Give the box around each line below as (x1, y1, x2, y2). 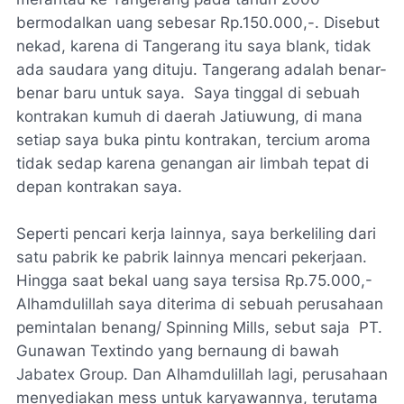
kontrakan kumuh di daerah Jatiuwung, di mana (16, 107, 363, 125)
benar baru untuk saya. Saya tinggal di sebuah (16, 84, 360, 102)
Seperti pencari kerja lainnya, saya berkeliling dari (16, 225, 376, 243)
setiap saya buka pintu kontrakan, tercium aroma (16, 131, 371, 149)
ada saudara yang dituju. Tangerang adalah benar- (16, 60, 387, 78)
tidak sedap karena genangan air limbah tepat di (16, 154, 369, 172)
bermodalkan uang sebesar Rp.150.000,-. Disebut (16, 14, 380, 32)
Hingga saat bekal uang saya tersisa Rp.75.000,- (16, 271, 372, 289)
